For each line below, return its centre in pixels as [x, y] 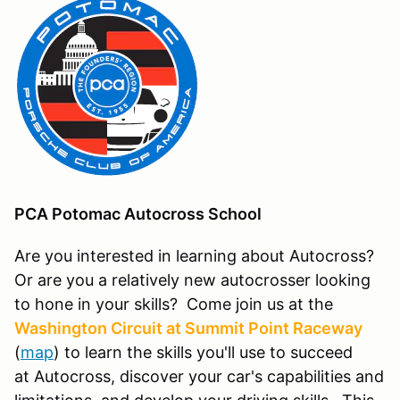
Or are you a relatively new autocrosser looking [192, 279]
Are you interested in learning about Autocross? [194, 255]
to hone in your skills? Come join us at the [174, 304]
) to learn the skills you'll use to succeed [203, 352]
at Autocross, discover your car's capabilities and [199, 376]
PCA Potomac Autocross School [142, 213]
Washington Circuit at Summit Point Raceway [188, 328]
